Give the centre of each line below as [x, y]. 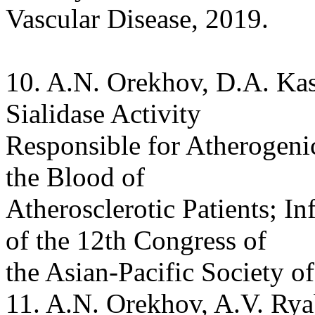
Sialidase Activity [103, 113]
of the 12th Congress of [136, 240]
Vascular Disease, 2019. [137, 18]
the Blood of [75, 176]
